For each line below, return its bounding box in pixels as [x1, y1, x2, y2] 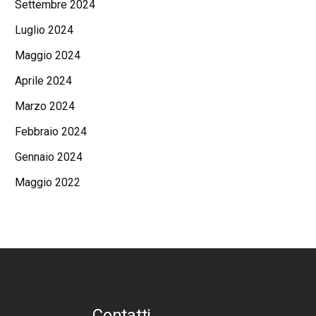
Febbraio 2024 [15, 125, 87, 138]
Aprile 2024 [15, 74, 72, 87]
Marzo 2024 [15, 99, 75, 113]
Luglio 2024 [15, 23, 73, 37]
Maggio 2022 [15, 176, 80, 189]
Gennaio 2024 [15, 150, 83, 164]
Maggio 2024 [15, 49, 80, 62]
